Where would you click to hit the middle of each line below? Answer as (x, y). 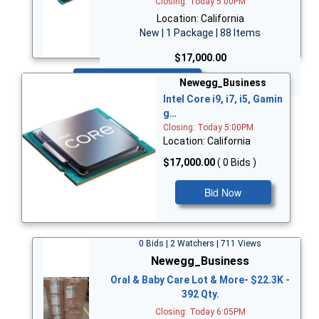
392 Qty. (200, 294)
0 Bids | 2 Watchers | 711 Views (200, 243)
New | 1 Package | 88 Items (200, 32)
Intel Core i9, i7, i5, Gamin (223, 99)
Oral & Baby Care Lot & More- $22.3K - (200, 279)
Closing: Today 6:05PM (200, 312)
